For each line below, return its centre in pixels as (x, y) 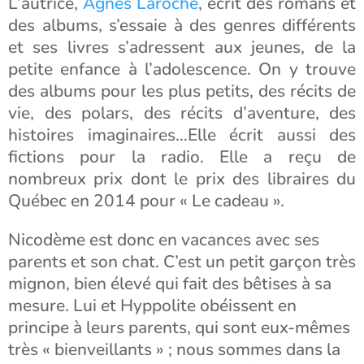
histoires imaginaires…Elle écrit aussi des (182, 135)
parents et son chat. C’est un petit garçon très (182, 262)
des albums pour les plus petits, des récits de (182, 91)
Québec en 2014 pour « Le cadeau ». (146, 201)
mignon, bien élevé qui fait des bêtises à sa (170, 284)
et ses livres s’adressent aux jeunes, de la (182, 47)
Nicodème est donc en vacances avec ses (164, 240)
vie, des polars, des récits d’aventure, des (182, 113)
